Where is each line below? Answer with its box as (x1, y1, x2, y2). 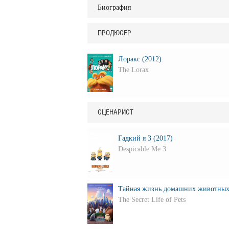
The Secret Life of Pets (118, 195, 186, 203)
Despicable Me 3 (118, 145, 166, 153)
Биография (97, 3, 131, 11)
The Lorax (118, 65, 149, 74)
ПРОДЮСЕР (97, 29, 131, 36)
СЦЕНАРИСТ (97, 108, 133, 116)
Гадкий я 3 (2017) (118, 134, 173, 142)
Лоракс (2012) (118, 55, 162, 63)
